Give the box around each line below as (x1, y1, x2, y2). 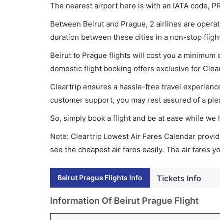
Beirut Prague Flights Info (57, 173, 142, 182)
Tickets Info (157, 173, 201, 183)
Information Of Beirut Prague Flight (50, 195, 199, 206)
